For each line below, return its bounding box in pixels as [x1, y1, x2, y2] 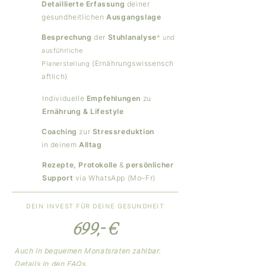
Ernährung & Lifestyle [42, 107, 124, 116]
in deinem [42, 140, 79, 149]
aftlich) [42, 72, 68, 81]
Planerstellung [42, 59, 92, 68]
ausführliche [42, 46, 83, 55]
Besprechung [42, 33, 94, 42]
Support [42, 173, 74, 182]
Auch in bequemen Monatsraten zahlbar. [14, 246, 161, 255]
